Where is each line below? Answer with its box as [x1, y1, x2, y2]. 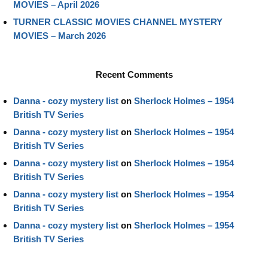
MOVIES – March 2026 [13, 30, 106, 41]
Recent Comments [95, 69, 173, 80]
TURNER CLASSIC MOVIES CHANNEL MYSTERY [13, 16, 223, 27]
